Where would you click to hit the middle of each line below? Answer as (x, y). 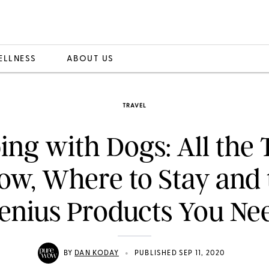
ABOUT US (90, 59)
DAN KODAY (97, 253)
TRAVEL (134, 106)
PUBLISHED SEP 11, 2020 (180, 253)
